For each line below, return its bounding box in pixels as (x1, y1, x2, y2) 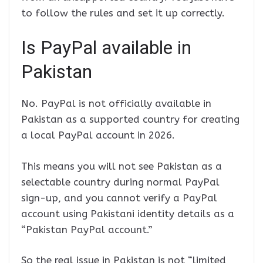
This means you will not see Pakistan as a (21, 160, 222, 172)
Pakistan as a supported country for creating (21, 113, 240, 126)
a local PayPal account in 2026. (21, 129, 175, 141)
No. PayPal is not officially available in (21, 97, 211, 110)
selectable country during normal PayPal (21, 176, 220, 188)
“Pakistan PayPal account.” (21, 223, 153, 235)
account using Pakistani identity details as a (21, 207, 234, 220)
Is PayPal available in (21, 36, 191, 59)
